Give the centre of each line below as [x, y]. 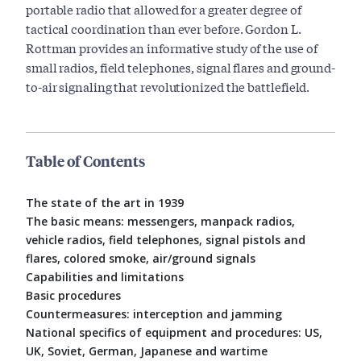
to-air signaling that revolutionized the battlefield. [168, 87]
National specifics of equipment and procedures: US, [174, 333]
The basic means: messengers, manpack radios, [160, 222]
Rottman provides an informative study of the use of [172, 48]
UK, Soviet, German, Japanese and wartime [147, 351]
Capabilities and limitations [105, 277]
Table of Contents [85, 161]
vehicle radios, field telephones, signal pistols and [166, 240]
